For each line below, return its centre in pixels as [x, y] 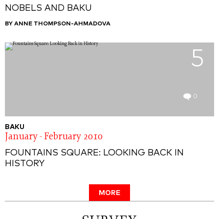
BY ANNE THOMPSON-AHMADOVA [58, 24]
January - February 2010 [54, 137]
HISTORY [25, 164]
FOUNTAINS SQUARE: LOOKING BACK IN [94, 153]
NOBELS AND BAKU [48, 9]
